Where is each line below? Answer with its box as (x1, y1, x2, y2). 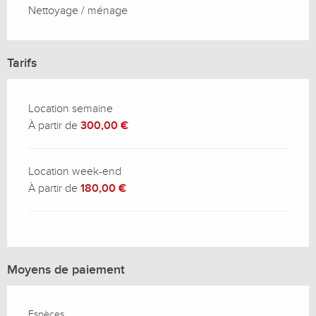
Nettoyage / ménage (28, 4, 128, 18)
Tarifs (7, 56, 37, 71)
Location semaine (28, 102, 113, 116)
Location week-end (28, 164, 121, 179)
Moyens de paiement (7, 262, 125, 278)
